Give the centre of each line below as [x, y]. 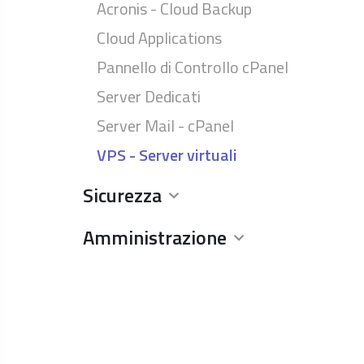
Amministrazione [155, 237]
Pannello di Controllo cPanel [193, 67]
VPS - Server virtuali [167, 155]
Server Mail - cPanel [165, 126]
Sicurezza [122, 195]
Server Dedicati [149, 96]
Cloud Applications [159, 38]
